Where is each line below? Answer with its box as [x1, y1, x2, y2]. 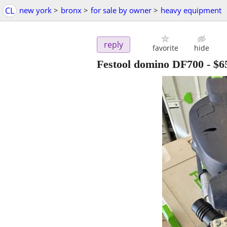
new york [19, 5, 52, 15]
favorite [152, 43, 178, 53]
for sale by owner [91, 5, 152, 15]
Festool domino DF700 [97, 58, 204, 71]
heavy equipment [161, 5, 221, 15]
